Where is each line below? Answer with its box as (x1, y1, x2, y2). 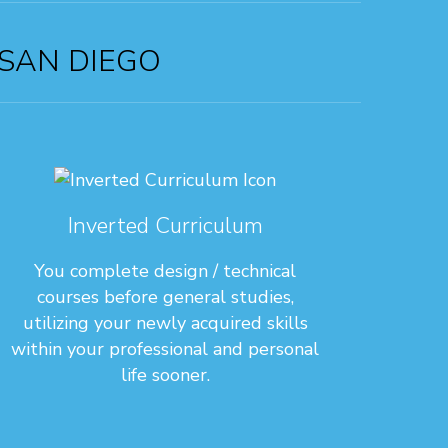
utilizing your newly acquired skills (22, 310, 308, 335)
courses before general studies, (36, 284, 294, 309)
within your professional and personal (11, 336, 320, 361)
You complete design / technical (34, 258, 297, 283)
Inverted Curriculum (67, 210, 263, 241)
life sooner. (120, 362, 210, 387)
